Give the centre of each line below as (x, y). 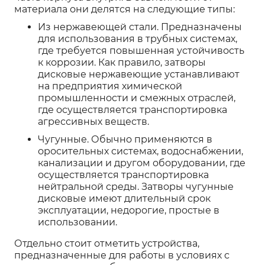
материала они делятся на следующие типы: (125, 9)
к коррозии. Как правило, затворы (122, 62)
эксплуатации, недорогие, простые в (129, 210)
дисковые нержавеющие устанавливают (139, 74)
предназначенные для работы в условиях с (122, 255)
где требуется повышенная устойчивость (141, 51)
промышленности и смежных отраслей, (137, 98)
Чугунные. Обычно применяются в (125, 139)
